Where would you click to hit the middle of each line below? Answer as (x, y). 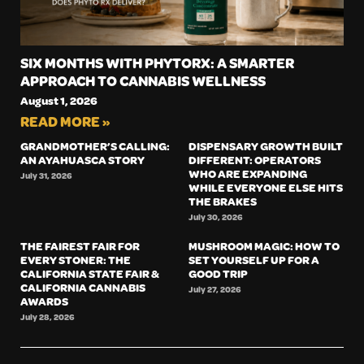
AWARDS (44, 301)
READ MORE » (65, 122)
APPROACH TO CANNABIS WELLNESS (143, 81)
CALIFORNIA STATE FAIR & (90, 274)
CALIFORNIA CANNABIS (83, 288)
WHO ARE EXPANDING (247, 174)
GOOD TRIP (218, 274)
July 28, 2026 (48, 317)
